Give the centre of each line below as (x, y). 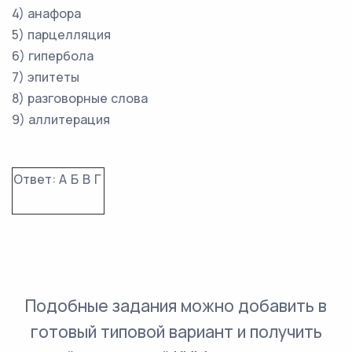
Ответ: (35, 179)
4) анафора (46, 13)
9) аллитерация (61, 119)
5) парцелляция (61, 35)
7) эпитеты (46, 77)
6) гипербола (53, 56)
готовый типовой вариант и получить (176, 332)
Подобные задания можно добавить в (176, 306)
